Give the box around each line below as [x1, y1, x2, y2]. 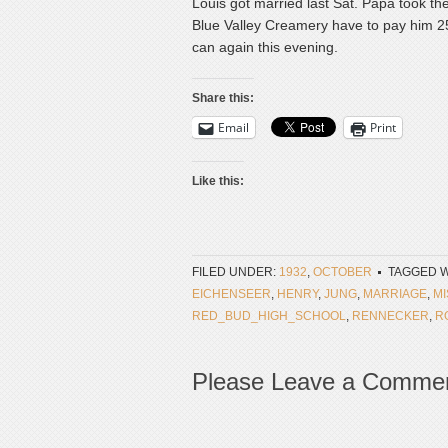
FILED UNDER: [192, 265, 279, 279]
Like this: [192, 174, 244, 188]
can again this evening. [192, 39, 338, 55]
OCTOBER [313, 265, 372, 279]
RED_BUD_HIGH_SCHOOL [192, 309, 346, 323]
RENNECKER [352, 309, 429, 323]
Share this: [192, 91, 254, 105]
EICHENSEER [192, 287, 271, 301]
